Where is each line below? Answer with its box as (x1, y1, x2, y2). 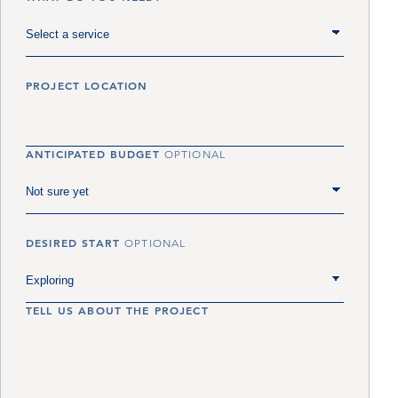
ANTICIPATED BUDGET (26, 147, 164, 161)
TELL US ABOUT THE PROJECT (26, 303, 209, 317)
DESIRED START (26, 235, 125, 250)
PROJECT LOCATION (26, 78, 148, 92)
